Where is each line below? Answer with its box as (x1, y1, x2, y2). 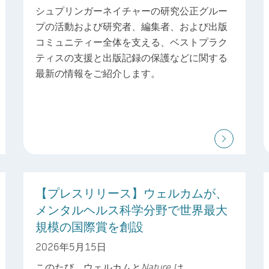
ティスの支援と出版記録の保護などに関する (35, 51, 228, 64)
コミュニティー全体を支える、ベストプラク (35, 35, 228, 49)
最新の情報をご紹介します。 (35, 67, 160, 80)
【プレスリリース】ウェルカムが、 (35, 185, 228, 201)
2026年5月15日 (35, 240, 106, 253)
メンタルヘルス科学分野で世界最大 (35, 202, 228, 218)
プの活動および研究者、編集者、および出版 (35, 20, 228, 33)
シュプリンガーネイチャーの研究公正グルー (35, 4, 228, 17)
